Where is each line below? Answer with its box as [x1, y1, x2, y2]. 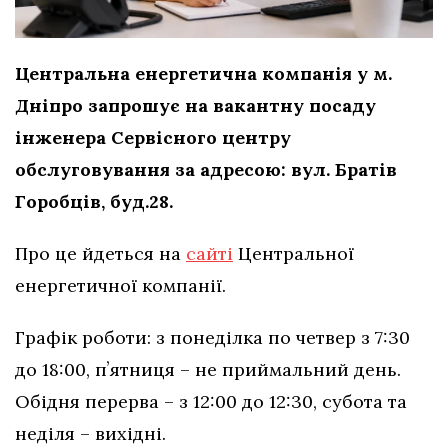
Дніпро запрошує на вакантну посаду [15, 94, 376, 118]
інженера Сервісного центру [15, 126, 291, 150]
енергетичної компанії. [15, 274, 231, 298]
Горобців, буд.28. [15, 190, 178, 214]
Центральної [233, 242, 354, 266]
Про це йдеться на [15, 242, 186, 266]
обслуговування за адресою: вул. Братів [15, 158, 397, 182]
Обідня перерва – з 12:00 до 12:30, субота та [15, 390, 407, 414]
